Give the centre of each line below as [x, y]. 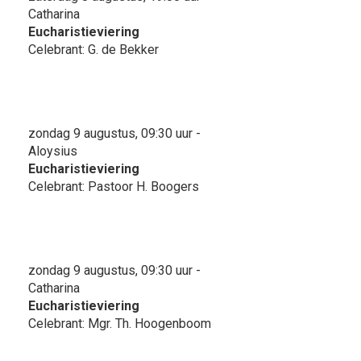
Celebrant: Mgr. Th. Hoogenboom [120, 323]
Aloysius [53, 151]
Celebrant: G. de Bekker [93, 49]
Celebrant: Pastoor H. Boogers [114, 186]
